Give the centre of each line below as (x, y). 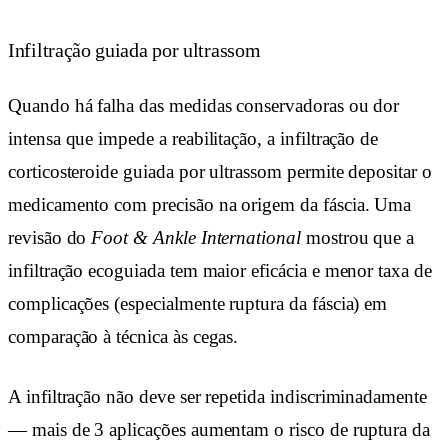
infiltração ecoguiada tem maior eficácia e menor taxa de (220, 271)
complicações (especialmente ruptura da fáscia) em (198, 304)
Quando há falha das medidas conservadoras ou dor (204, 106)
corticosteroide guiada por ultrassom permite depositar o (220, 172)
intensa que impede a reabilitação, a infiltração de (193, 139)
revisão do (50, 238)
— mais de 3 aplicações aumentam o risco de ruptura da (219, 429)
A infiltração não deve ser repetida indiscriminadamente (217, 396)
